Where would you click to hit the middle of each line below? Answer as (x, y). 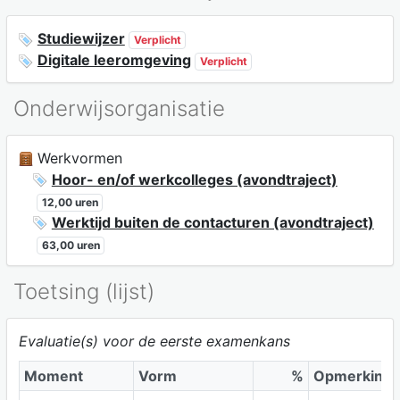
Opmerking (352, 376)
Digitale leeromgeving (114, 60)
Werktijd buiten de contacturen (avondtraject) (212, 222)
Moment (53, 376)
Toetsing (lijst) (84, 292)
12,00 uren (70, 202)
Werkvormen (77, 158)
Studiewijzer (81, 39)
